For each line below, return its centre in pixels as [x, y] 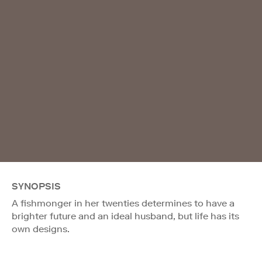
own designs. [41, 229]
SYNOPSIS [36, 186]
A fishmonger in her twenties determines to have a [123, 203]
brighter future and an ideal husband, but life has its [125, 216]
